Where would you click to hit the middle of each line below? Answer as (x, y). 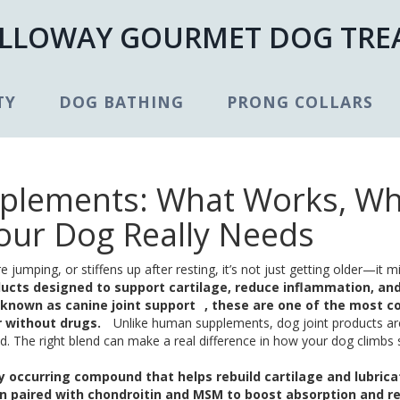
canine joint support (130, 305)
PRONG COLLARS (300, 101)
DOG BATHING (121, 101)
